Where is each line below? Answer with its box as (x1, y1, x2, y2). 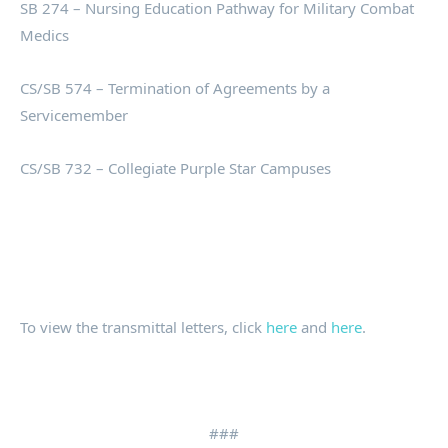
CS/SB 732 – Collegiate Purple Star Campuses (20, 158, 331, 179)
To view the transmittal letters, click (20, 317, 266, 338)
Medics (20, 25, 69, 46)
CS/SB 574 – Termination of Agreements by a (20, 78, 330, 99)
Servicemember (20, 105, 128, 126)
